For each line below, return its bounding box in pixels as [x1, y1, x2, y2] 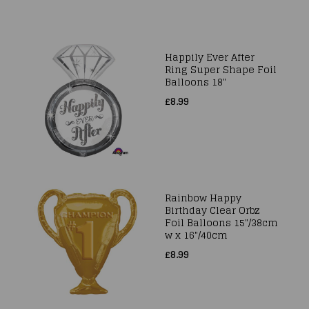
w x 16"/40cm [165, 226, 228, 243]
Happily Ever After [165, 48, 255, 66]
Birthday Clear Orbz [165, 201, 260, 219]
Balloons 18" [165, 73, 226, 90]
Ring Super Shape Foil [165, 61, 277, 78]
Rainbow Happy [165, 189, 241, 206]
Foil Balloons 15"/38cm [165, 214, 278, 231]
